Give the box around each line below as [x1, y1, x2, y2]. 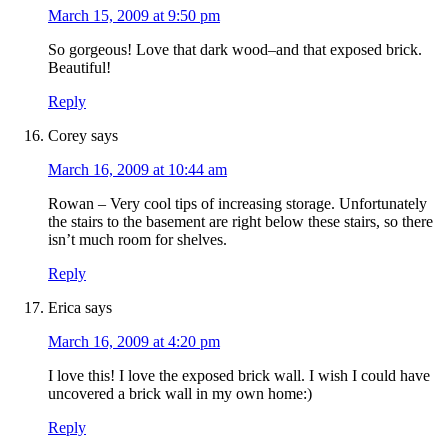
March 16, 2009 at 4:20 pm [48, 333, 220, 351]
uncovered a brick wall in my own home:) [48, 385, 312, 403]
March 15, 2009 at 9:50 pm [48, 7, 220, 25]
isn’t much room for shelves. [48, 231, 227, 249]
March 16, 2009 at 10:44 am [48, 161, 227, 179]
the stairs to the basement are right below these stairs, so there [48, 213, 433, 231]
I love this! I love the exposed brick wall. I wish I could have [48, 367, 430, 385]
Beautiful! [48, 59, 111, 77]
